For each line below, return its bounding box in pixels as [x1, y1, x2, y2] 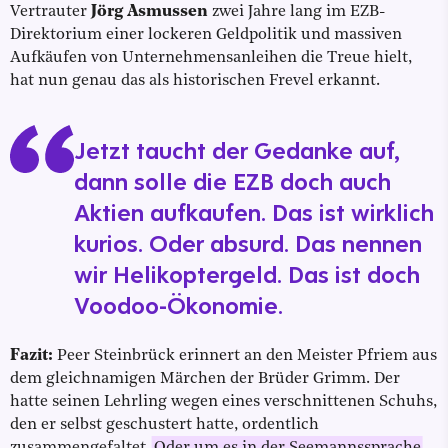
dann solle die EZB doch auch [74, 166, 391, 197]
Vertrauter [10, 4, 87, 21]
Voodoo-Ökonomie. [74, 290, 283, 321]
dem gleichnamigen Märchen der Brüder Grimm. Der [10, 371, 400, 388]
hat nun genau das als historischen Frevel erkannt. [10, 73, 380, 90]
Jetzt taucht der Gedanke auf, [74, 135, 400, 166]
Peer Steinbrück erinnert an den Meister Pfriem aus [53, 348, 437, 365]
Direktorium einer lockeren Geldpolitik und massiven [10, 27, 402, 44]
